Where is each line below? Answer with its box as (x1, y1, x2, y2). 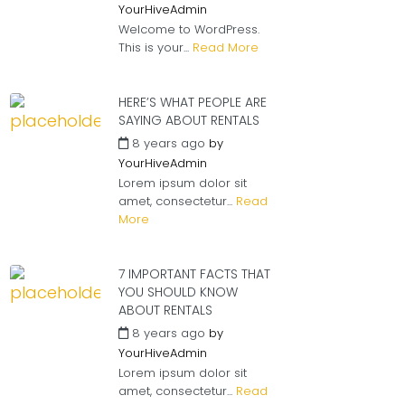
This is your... (118, 39, 193, 56)
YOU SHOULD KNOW (118, 283, 238, 301)
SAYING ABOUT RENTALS (118, 111, 259, 129)
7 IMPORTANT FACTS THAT (118, 265, 270, 283)
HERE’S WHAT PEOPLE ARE (118, 93, 267, 111)
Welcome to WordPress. (118, 21, 259, 38)
